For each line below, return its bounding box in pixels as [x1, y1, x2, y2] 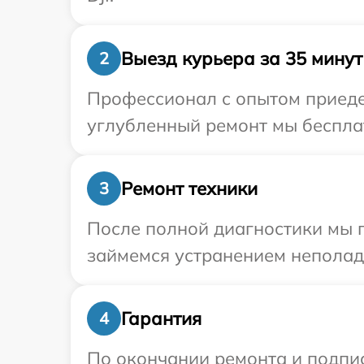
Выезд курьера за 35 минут [121, 46, 362, 70]
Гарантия [121, 306, 201, 330]
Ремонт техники [121, 176, 258, 200]
